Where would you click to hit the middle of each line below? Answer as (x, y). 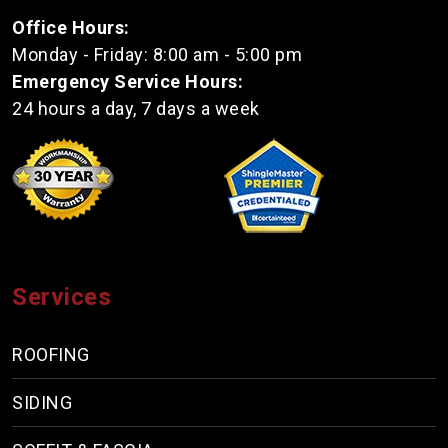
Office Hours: (71, 27)
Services (61, 296)
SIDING (42, 402)
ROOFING (51, 354)
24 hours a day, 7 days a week (136, 108)
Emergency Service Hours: (127, 81)
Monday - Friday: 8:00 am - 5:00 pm (157, 54)
